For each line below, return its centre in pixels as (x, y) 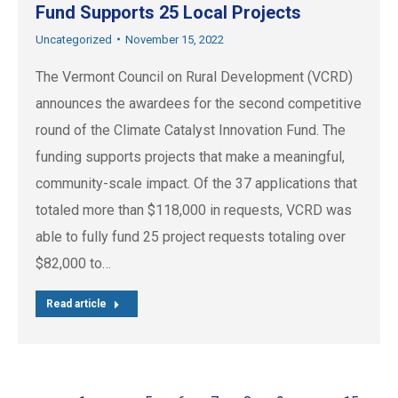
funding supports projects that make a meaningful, (190, 156)
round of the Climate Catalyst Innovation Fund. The (191, 130)
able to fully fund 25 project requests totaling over (191, 236)
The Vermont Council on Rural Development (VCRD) (194, 76)
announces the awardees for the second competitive (199, 103)
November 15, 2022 (175, 39)
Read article (76, 303)
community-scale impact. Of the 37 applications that (196, 183)
